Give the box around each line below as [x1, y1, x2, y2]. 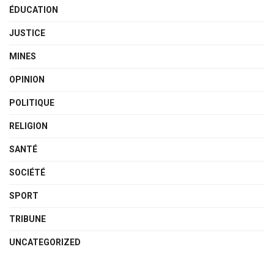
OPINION [9, 75, 45, 85]
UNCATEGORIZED [9, 237, 81, 248]
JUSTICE [9, 28, 45, 39]
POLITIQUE [9, 98, 54, 108]
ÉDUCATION [9, 5, 58, 15]
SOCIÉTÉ [9, 168, 45, 178]
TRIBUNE [9, 214, 46, 224]
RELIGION [9, 121, 48, 131]
